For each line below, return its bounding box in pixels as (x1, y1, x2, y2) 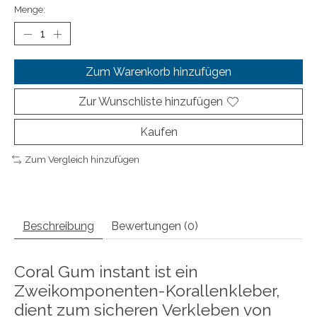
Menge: (14, 4, 45, 16)
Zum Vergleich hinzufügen (24, 154, 139, 166)
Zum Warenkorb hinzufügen (86, 65, 231, 79)
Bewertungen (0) (111, 219, 198, 233)
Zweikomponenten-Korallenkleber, (14, 280, 279, 300)
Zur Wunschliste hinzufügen (79, 95, 223, 109)
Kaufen (139, 125, 178, 139)
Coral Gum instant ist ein (14, 261, 198, 281)
